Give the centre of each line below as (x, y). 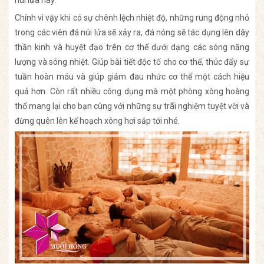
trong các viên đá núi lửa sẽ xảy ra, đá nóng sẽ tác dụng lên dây (132, 32)
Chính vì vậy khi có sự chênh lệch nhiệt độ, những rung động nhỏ (132, 17)
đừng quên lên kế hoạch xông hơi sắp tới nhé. (97, 121)
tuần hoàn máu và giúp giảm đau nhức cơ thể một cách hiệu (132, 76)
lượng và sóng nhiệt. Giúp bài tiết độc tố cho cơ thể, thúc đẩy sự (132, 62)
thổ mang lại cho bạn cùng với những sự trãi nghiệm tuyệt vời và (132, 106)
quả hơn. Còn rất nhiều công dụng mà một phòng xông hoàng (132, 91)
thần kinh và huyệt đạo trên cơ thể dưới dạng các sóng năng (132, 47)
